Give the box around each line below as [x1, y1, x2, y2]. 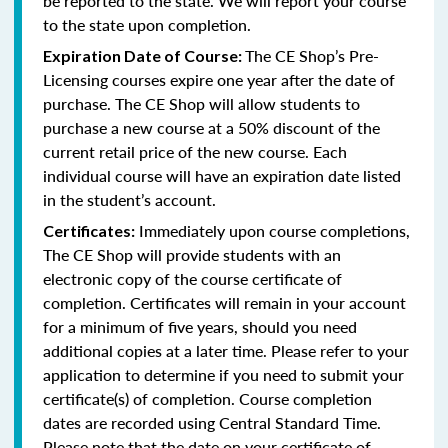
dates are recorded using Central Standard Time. [43, 410, 381, 434]
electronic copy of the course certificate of [43, 266, 342, 290]
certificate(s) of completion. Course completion [43, 386, 372, 410]
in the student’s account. [43, 187, 216, 211]
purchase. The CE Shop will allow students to [43, 91, 360, 115]
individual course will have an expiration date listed [43, 163, 401, 187]
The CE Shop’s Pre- [245, 43, 379, 67]
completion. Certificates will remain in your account [43, 290, 406, 314]
